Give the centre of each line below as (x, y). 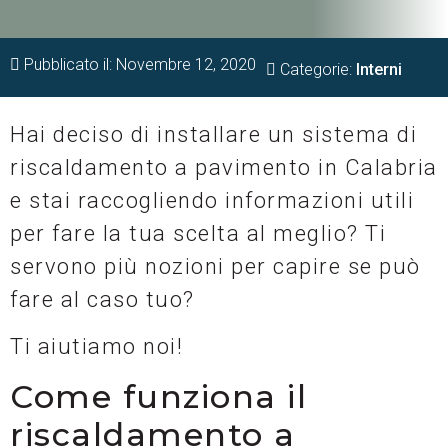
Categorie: (318, 69)
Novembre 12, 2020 (186, 64)
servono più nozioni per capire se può (215, 266)
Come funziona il (158, 396)
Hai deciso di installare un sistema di (213, 134)
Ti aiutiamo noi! (96, 347)
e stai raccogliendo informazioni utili (212, 200)
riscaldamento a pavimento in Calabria (224, 167)
